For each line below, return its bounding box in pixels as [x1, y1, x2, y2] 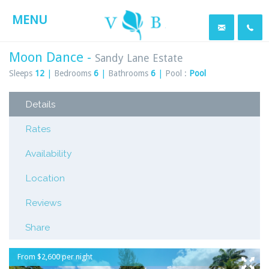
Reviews [25, 197, 62, 208]
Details [25, 98, 56, 110]
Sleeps [9, 68, 32, 78]
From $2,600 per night [17, 252, 92, 261]
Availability [25, 148, 73, 159]
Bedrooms [54, 68, 91, 78]
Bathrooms [108, 68, 148, 78]
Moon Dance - [9, 49, 95, 65]
